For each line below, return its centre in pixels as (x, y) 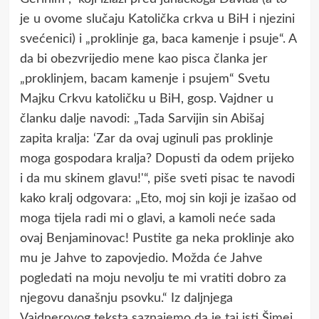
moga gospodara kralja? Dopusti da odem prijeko (157, 158)
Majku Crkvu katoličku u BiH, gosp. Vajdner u (146, 99)
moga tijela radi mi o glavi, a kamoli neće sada (147, 218)
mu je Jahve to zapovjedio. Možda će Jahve (141, 258)
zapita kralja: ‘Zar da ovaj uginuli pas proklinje (146, 138)
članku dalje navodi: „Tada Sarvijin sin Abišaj (142, 119)
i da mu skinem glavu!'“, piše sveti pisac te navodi (157, 178)
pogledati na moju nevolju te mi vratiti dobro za (153, 278)
